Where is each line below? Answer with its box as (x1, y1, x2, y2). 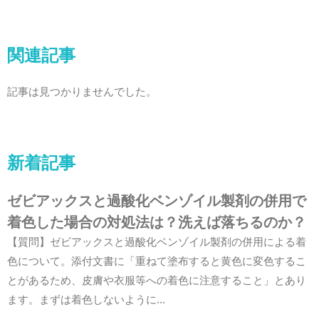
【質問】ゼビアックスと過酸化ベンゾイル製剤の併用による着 (7, 236, 306, 249)
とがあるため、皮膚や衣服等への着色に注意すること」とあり (7, 275, 306, 287)
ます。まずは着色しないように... (7, 294, 165, 306)
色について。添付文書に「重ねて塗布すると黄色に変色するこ (7, 256, 306, 268)
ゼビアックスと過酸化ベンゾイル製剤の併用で (7, 193, 306, 209)
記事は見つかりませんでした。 (7, 86, 157, 98)
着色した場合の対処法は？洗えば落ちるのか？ (7, 214, 306, 231)
